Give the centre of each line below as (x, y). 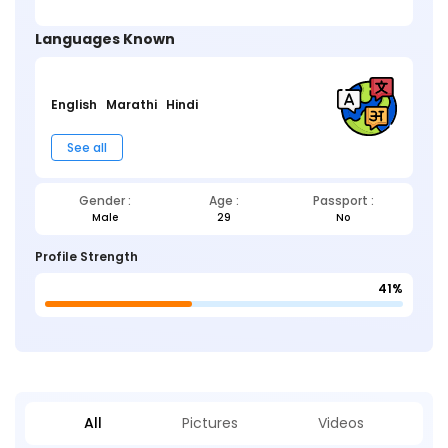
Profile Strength (86, 257)
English (74, 104)
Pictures (210, 423)
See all (87, 148)
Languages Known (105, 38)
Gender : (104, 201)
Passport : (343, 201)
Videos (341, 423)
